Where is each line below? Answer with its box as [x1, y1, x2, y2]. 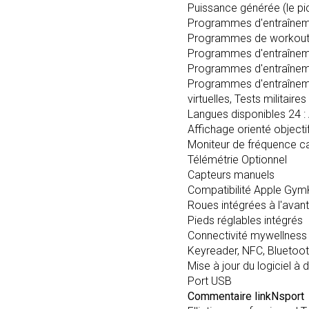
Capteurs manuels [188, 168, 275, 181]
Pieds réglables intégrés [188, 214, 303, 227]
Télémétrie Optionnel [188, 153, 287, 166]
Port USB [188, 275, 232, 288]
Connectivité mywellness [188, 229, 307, 242]
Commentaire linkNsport [188, 290, 307, 303]
